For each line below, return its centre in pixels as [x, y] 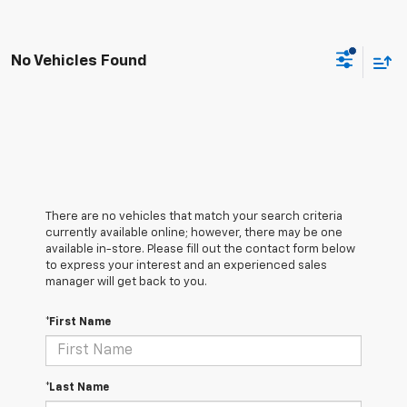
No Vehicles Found [79, 61]
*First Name [78, 323]
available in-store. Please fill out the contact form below [200, 250]
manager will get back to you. [126, 283]
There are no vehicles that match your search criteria [194, 217]
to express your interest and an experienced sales [186, 266]
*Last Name [77, 388]
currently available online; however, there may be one [194, 233]
